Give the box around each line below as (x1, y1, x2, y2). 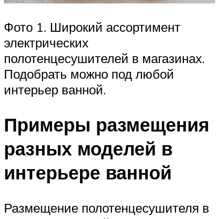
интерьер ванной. (4, 81, 106, 97)
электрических (4, 34, 88, 50)
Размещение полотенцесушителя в (4, 200, 209, 216)
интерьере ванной (4, 160, 172, 185)
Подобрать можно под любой (4, 66, 174, 82)
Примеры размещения (4, 112, 209, 137)
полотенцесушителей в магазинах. (4, 50, 205, 66)
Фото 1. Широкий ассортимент (4, 19, 180, 35)
